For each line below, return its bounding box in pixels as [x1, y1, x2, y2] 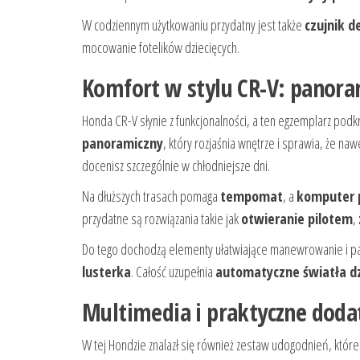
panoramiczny [82, 133, 163, 153]
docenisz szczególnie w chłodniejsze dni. [82, 156, 270, 176]
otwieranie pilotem [241, 209, 353, 229]
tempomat [220, 186, 283, 207]
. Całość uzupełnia [131, 262, 215, 282]
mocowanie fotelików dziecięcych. [82, 38, 239, 58]
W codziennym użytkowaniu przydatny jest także [82, 15, 305, 35]
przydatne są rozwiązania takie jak [82, 209, 241, 229]
